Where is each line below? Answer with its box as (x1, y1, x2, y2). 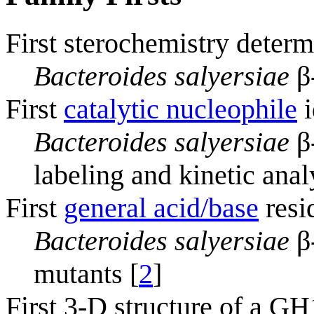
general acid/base (64, 191, 259, 224)
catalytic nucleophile (64, 93, 297, 125)
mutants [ (34, 257, 139, 289)
